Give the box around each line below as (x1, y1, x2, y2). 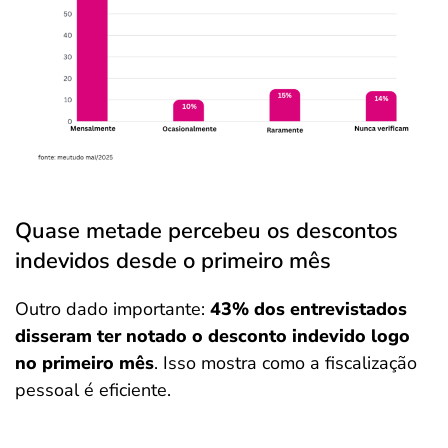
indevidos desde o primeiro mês (15, 245, 331, 276)
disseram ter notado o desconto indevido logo (15, 323, 410, 348)
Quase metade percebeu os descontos (15, 215, 398, 246)
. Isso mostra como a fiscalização (154, 350, 417, 375)
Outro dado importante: (15, 296, 210, 321)
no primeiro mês (15, 350, 154, 375)
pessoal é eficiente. (15, 377, 171, 402)
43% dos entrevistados (210, 296, 407, 321)
